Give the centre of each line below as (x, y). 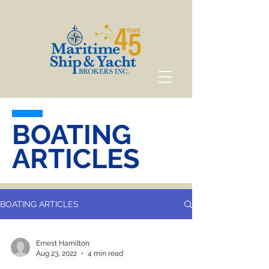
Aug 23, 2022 (56, 253)
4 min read (105, 253)
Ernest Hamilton (63, 243)
